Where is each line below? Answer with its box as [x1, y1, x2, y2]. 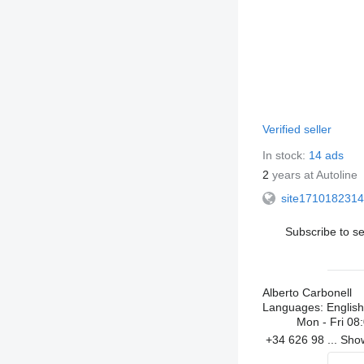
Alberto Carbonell [262, 286, 352, 299]
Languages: [262, 301, 323, 314]
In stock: [262, 149, 309, 162]
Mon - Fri [296, 315, 347, 328]
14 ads [308, 149, 344, 162]
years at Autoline [268, 168, 357, 181]
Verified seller [262, 123, 335, 136]
